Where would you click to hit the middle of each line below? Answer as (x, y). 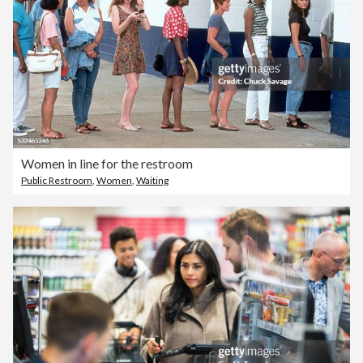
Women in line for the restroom (107, 164)
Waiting (152, 181)
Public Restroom (57, 181)
